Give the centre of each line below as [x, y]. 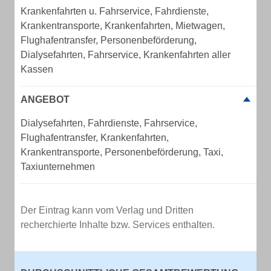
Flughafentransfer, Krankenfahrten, [95, 138]
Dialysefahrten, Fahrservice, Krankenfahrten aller [126, 55]
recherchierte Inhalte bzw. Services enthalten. [118, 225]
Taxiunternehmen [58, 167]
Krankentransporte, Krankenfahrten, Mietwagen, [123, 26]
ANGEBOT [45, 100]
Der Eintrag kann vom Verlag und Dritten [107, 210]
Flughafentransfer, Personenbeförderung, [109, 40]
